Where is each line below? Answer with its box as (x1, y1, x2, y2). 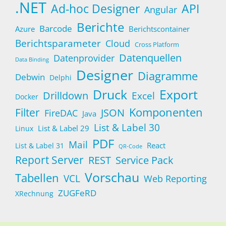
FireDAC (44, 106, 78, 119)
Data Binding (15, 55, 49, 63)
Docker (15, 91, 38, 101)
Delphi (49, 72, 72, 82)
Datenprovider (53, 51, 115, 64)
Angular (144, 3, 177, 16)
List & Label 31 (15, 140, 64, 150)
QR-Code (119, 142, 142, 150)
